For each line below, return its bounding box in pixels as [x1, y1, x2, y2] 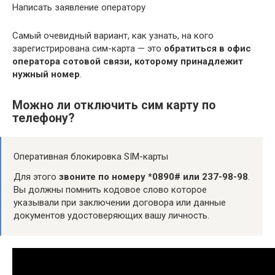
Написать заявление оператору [12, 1, 145, 13]
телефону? [12, 111, 74, 126]
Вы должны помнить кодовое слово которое [14, 184, 207, 196]
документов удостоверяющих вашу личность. [14, 210, 209, 222]
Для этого [14, 171, 59, 183]
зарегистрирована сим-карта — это [12, 42, 164, 54]
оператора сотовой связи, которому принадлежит [12, 55, 243, 67]
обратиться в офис [164, 42, 251, 54]
